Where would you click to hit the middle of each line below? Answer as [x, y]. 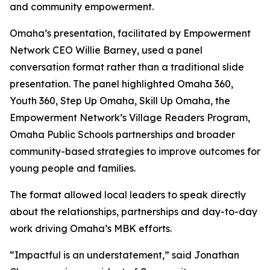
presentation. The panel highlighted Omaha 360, [121, 84]
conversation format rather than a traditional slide [127, 67]
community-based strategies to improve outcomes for [135, 151]
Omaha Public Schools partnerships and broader [122, 134]
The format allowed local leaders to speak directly [128, 195]
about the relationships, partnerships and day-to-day [133, 212]
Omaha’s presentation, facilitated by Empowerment [130, 33]
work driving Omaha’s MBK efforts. [91, 228]
